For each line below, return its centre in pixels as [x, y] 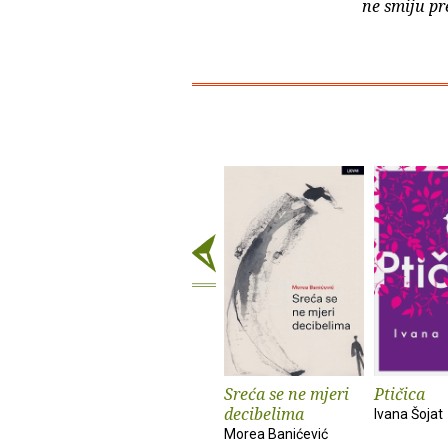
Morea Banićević [276, 434]
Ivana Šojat [408, 414]
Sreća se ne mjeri [286, 394]
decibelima [264, 414]
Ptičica [399, 394]
